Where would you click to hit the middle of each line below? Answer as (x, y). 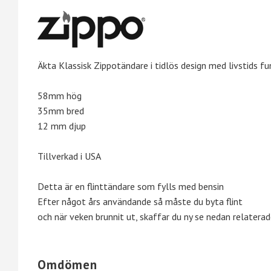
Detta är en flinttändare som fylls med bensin (133, 186)
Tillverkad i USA (70, 156)
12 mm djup (62, 126)
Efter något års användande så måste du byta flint (140, 201)
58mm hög (60, 95)
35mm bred (61, 110)
